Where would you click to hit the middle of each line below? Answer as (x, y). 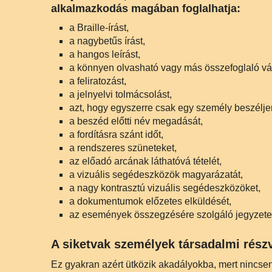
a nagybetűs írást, (107, 41)
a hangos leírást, (105, 54)
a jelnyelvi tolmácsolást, (121, 94)
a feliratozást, (98, 81)
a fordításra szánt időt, (116, 134)
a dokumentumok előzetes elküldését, (150, 201)
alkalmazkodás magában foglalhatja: (146, 8)
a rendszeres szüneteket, (123, 148)
